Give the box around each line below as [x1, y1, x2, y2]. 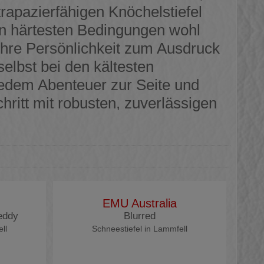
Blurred [123, 210, 156, 222]
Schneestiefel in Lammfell [91, 224, 187, 233]
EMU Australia [102, 197, 177, 210]
